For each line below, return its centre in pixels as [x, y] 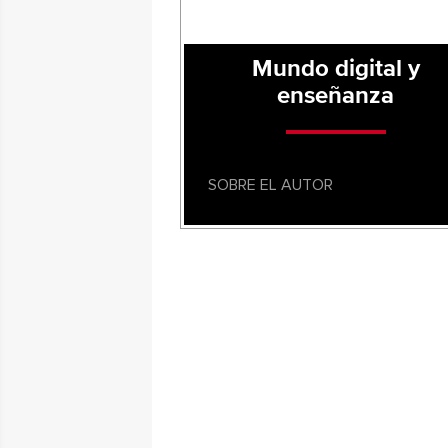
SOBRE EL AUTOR [270, 185]
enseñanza [336, 96]
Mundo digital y [335, 69]
